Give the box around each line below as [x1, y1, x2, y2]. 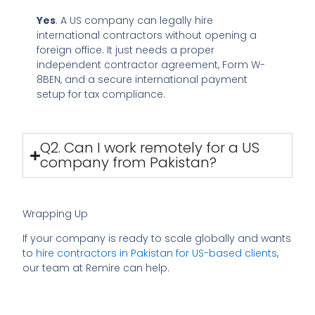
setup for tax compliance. [37, 86, 166, 101]
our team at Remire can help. [22, 261, 170, 276]
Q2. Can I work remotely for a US [39, 138, 259, 157]
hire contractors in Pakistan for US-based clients [36, 246, 278, 261]
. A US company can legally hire [56, 13, 214, 27]
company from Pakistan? [39, 153, 217, 172]
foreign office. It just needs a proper [37, 42, 215, 57]
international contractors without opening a [37, 27, 257, 42]
